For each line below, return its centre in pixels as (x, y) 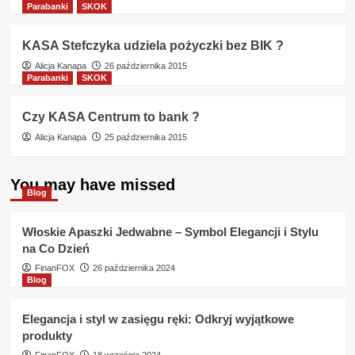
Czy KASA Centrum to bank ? (111, 117)
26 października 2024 (134, 268)
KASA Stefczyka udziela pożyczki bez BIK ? (153, 46)
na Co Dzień (55, 248)
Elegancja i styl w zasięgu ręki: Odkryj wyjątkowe (158, 319)
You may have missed (92, 185)
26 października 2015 (145, 66)
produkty (47, 336)
